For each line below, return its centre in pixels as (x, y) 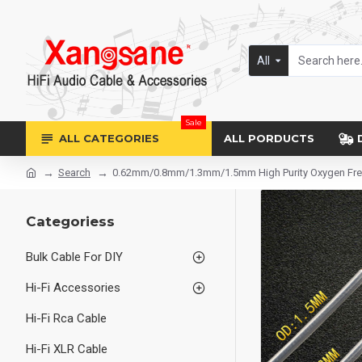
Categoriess (70, 221)
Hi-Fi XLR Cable (67, 349)
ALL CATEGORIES (109, 138)
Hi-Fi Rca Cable (66, 318)
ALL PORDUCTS (269, 138)
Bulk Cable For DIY (74, 257)
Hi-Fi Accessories (73, 288)
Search (74, 173)
